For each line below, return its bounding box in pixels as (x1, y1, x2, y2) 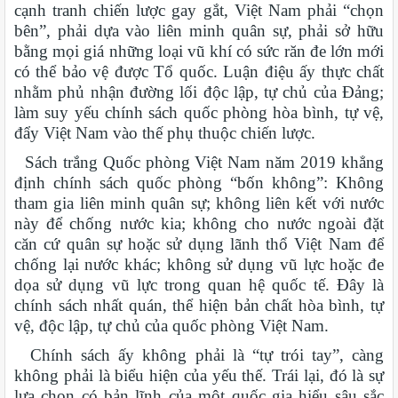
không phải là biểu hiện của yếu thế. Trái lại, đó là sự (14, 365, 384, 385)
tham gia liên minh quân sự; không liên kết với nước (14, 193, 384, 212)
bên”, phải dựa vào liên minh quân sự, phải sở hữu (14, 20, 384, 40)
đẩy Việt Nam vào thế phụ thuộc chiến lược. (14, 123, 315, 142)
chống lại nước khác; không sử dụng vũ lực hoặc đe (14, 254, 384, 274)
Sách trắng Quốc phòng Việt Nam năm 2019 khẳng (14, 152, 384, 171)
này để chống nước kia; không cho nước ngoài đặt (14, 213, 384, 233)
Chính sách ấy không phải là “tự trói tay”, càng (14, 345, 384, 364)
